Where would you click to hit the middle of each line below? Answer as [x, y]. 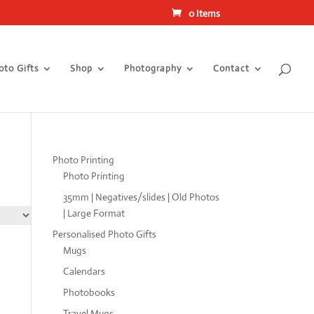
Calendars [84, 271]
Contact [231, 68]
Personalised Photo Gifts [104, 234]
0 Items [204, 13]
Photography [153, 68]
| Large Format [94, 213]
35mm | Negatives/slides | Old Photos [141, 197]
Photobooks [89, 292]
